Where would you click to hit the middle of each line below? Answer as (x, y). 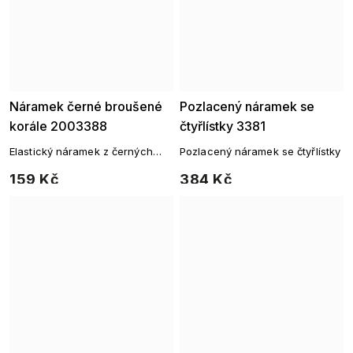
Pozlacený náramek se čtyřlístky (260, 151)
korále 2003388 (58, 126)
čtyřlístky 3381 (223, 126)
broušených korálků (59, 166)
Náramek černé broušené (86, 106)
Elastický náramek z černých (81, 151)
